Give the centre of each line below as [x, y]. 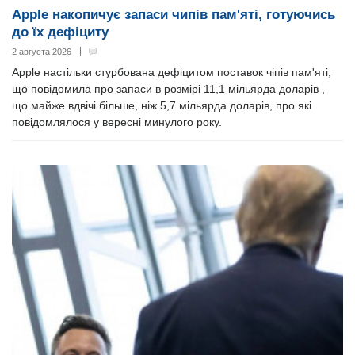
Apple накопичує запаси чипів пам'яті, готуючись [174, 14]
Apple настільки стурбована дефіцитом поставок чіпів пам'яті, [172, 72]
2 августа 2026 [42, 51]
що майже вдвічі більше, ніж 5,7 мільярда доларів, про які [162, 105]
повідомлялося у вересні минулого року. [117, 122]
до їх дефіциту [60, 32]
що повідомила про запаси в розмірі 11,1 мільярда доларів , [168, 88]
